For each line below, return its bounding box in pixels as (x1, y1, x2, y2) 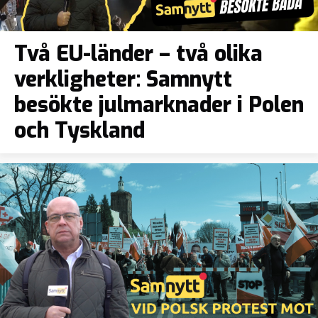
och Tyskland (14, 116, 145, 145)
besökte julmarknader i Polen (14, 91, 304, 119)
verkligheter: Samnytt (14, 65, 232, 94)
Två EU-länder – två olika (14, 40, 263, 68)
